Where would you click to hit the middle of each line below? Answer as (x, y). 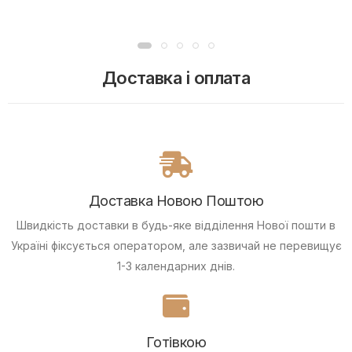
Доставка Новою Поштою (176, 201)
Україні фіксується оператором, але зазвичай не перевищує (176, 246)
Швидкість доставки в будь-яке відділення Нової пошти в (176, 225)
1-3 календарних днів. (176, 266)
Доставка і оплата (176, 78)
